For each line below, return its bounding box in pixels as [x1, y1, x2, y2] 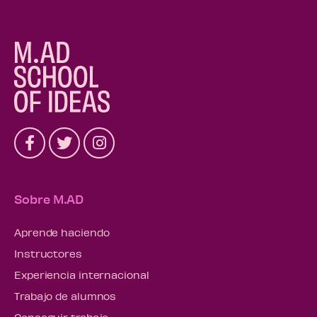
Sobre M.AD [14, 191, 83, 207]
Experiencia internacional [14, 268, 149, 282]
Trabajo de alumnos [14, 289, 117, 303]
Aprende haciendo [14, 226, 110, 239]
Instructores [14, 247, 82, 260]
